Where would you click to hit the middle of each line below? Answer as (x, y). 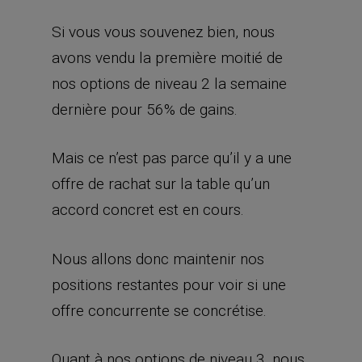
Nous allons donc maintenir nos (158, 259)
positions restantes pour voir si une (169, 284)
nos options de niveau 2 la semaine (169, 83)
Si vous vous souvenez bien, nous (163, 32)
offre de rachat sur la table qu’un (161, 184)
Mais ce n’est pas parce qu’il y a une (172, 158)
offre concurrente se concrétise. (159, 310)
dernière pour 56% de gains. (145, 109)
